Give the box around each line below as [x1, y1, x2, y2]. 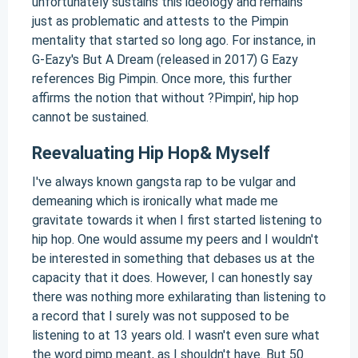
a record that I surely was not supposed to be [32, 308, 289, 324]
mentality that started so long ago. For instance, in [32, 33, 316, 48]
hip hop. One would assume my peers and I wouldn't [32, 232, 319, 247]
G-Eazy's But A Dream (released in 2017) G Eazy [32, 52, 298, 67]
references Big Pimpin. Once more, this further [32, 71, 292, 86]
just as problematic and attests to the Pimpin [32, 14, 288, 29]
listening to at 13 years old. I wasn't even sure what [32, 328, 320, 343]
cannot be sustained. [32, 109, 149, 125]
